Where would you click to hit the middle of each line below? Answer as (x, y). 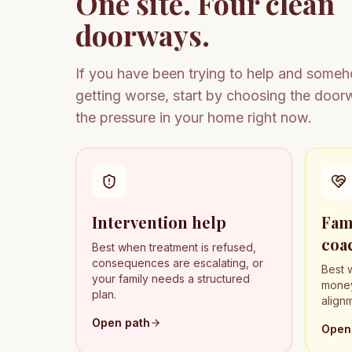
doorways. (143, 35)
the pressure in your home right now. (194, 117)
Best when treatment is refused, (174, 247)
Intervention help (159, 222)
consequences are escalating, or (178, 263)
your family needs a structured (171, 279)
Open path (121, 323)
